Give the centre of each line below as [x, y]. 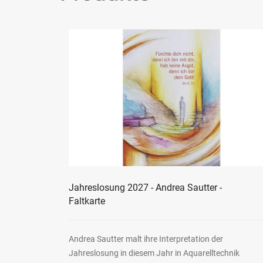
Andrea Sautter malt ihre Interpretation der [146, 239]
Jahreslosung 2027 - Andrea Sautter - [145, 188]
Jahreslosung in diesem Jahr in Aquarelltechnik [154, 253]
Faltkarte [87, 201]
